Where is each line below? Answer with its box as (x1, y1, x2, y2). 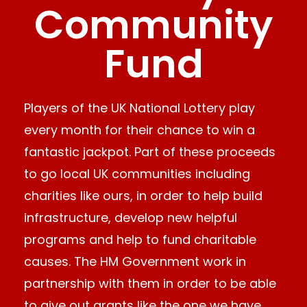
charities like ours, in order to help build (24, 186, 262, 204)
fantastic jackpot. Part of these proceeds (24, 143, 275, 160)
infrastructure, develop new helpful (24, 208, 237, 226)
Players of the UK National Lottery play (24, 99, 255, 116)
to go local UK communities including (24, 164, 250, 182)
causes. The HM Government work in (24, 252, 246, 270)
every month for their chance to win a (24, 121, 255, 138)
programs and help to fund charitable (24, 230, 256, 248)
